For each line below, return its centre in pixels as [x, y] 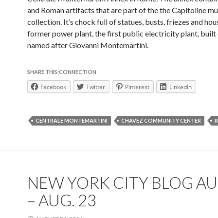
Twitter [96, 87]
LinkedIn [181, 87]
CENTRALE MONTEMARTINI [72, 120]
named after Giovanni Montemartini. [88, 45]
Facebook [53, 87]
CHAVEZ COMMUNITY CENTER [161, 120]
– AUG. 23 [62, 200]
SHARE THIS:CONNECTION [62, 72]
